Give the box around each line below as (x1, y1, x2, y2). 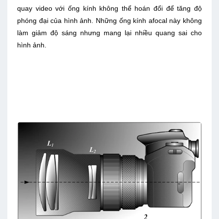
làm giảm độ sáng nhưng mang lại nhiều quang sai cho (17, 28, 202, 37)
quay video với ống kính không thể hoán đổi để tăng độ (17, 4, 202, 12)
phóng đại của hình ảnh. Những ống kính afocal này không (17, 16, 202, 24)
